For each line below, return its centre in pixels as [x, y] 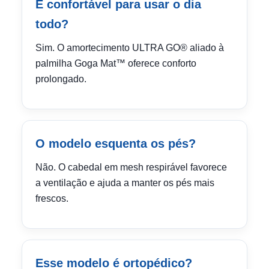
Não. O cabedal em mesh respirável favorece [131, 167]
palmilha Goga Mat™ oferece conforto [116, 63]
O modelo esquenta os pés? [116, 144]
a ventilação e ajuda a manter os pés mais [125, 183]
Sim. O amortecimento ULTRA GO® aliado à [130, 48]
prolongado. [61, 79]
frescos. [52, 198]
